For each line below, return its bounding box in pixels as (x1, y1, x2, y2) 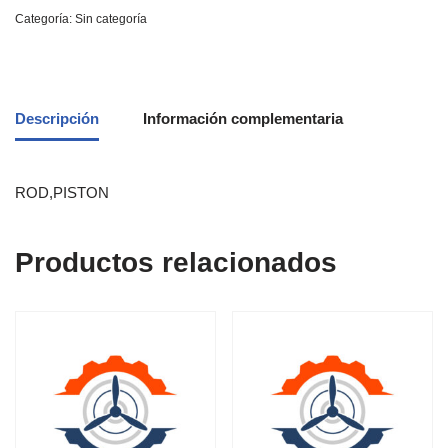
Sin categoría (75, 12, 147, 27)
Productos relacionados (15, 247, 337, 279)
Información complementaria (143, 109, 343, 127)
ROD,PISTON (15, 184, 109, 202)
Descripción (15, 109, 99, 127)
